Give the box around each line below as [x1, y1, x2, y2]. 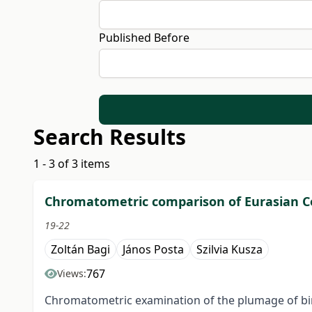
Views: [57, 267, 86, 281]
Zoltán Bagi [51, 242, 110, 258]
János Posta [123, 242, 184, 258]
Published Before [98, 30, 189, 45]
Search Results [33, 123, 186, 152]
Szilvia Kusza [196, 242, 263, 258]
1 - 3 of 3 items [33, 156, 110, 172]
